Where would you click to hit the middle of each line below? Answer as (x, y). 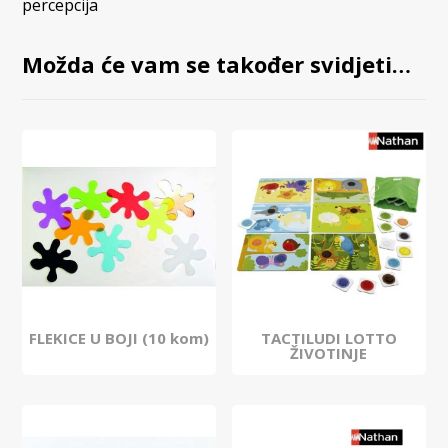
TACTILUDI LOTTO (328, 338)
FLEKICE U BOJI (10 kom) (119, 338)
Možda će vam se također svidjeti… (217, 64)
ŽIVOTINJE (329, 353)
